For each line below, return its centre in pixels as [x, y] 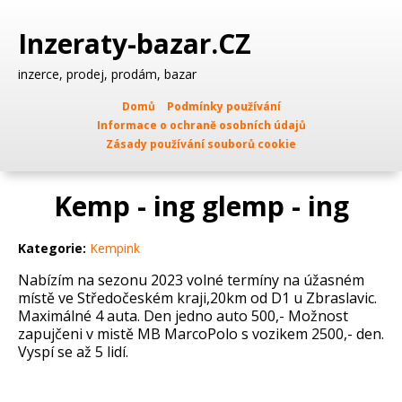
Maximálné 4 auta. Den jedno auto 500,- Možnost [183, 316]
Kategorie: [52, 249]
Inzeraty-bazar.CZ [138, 44]
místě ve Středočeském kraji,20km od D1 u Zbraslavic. [197, 298]
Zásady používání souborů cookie [201, 144]
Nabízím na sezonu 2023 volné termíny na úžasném [191, 280]
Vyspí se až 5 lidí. [73, 352]
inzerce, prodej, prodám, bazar [107, 74]
